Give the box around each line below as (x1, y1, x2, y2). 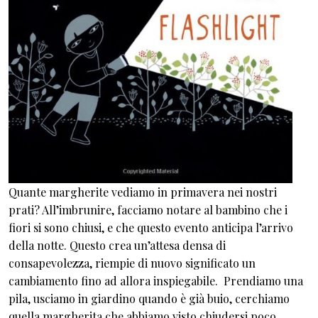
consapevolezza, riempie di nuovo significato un (9, 256, 256, 270)
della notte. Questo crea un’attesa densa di (9, 238, 226, 253)
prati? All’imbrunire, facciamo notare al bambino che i (9, 202, 287, 217)
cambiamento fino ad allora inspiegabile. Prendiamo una (9, 273, 303, 288)
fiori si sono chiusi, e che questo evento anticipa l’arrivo (9, 220, 293, 235)
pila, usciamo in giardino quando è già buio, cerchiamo (9, 291, 290, 306)
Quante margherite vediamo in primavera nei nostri (9, 185, 277, 199)
